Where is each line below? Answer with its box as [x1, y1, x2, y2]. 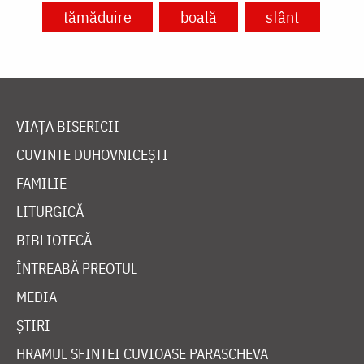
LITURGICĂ [16, 202, 84, 222]
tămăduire [63, 6, 132, 28]
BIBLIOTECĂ [16, 231, 92, 250]
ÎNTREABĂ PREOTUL [16, 259, 137, 279]
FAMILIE [16, 174, 67, 193]
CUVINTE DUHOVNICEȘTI [16, 145, 168, 165]
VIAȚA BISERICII [16, 117, 119, 136]
